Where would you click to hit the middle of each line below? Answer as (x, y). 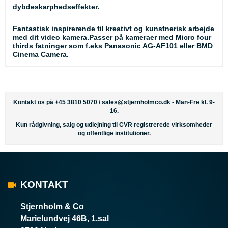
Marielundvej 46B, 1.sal (65, 219)
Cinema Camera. (41, 55)
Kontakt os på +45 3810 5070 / (58, 103)
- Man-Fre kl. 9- (193, 103)
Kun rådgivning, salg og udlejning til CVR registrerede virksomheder (114, 125)
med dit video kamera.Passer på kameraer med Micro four (112, 37)
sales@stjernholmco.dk (136, 103)
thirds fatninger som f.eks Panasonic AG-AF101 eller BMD (113, 46)
